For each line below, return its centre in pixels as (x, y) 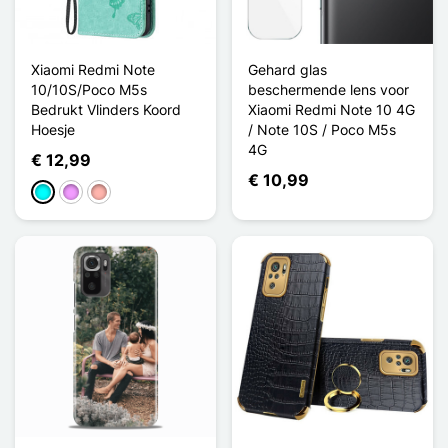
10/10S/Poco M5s (89, 89)
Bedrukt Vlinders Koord (106, 109)
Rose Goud (125, 193)
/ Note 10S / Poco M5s (322, 129)
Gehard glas (287, 69)
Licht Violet (98, 193)
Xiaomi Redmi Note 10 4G (331, 109)
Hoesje (53, 129)
